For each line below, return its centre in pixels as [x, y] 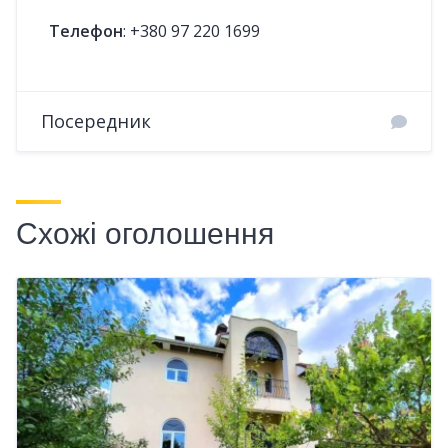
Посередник [96, 121]
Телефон [86, 31]
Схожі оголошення [145, 234]
